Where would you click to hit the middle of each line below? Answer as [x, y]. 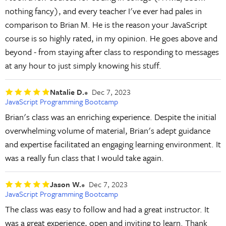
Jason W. [65, 184]
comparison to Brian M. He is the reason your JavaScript [106, 25]
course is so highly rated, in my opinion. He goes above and [111, 38]
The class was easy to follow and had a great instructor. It [107, 209]
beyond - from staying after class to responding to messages [112, 52]
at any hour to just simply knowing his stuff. [83, 66]
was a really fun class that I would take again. [84, 158]
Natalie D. [67, 92]
